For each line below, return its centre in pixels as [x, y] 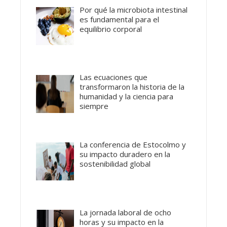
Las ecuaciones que [114, 77]
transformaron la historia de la [132, 87]
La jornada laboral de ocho [126, 212]
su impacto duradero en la [125, 154]
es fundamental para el [120, 19]
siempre [94, 106]
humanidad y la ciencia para [127, 97]
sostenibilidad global [115, 164]
